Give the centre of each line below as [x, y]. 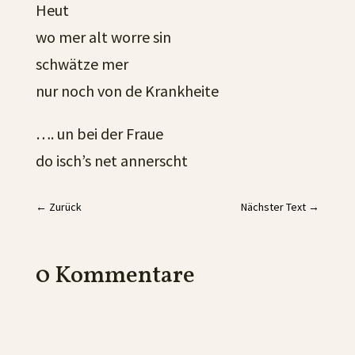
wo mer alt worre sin [103, 37]
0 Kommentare [115, 276]
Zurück [65, 207]
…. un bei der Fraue [99, 134]
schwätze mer [82, 64]
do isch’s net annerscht [111, 160]
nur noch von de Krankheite [127, 91]
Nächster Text [274, 207]
